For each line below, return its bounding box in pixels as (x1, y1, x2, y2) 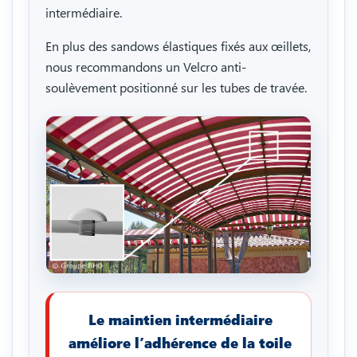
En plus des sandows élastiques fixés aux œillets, (45, 37, 311, 54)
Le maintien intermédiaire (88, 310, 273, 330)
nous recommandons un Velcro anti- (45, 57, 246, 75)
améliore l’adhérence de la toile (69, 333, 292, 353)
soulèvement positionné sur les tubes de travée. (45, 78, 307, 96)
